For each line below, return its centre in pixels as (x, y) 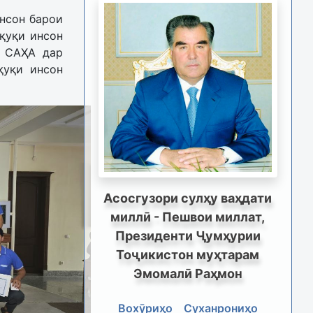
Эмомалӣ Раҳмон (188, 273)
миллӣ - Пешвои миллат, (188, 217)
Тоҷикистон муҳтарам (188, 254)
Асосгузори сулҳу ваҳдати (188, 198)
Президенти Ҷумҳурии (188, 235)
